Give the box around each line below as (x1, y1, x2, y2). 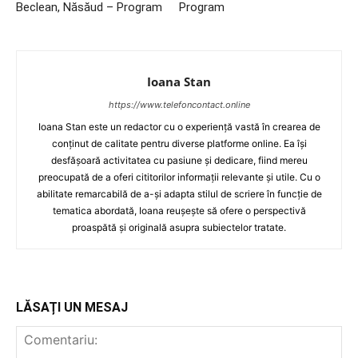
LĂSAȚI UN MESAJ (16, 299, 128, 315)
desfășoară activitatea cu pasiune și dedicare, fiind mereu (50, 153, 308, 166)
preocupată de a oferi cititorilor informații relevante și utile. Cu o (38, 170, 320, 183)
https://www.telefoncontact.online (108, 98, 250, 110)
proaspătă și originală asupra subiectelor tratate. (72, 221, 286, 233)
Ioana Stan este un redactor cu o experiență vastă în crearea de (38, 120, 320, 133)
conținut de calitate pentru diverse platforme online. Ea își (51, 137, 307, 149)
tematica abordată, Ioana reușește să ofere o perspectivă (52, 204, 306, 217)
